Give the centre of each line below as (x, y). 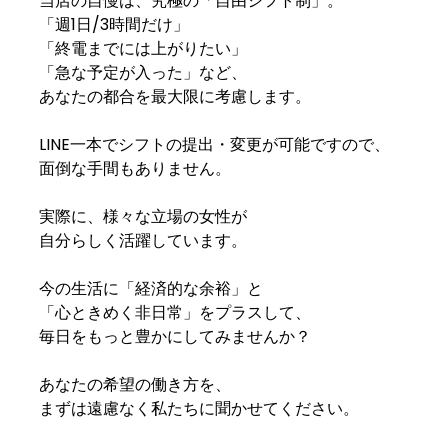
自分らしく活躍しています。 (142, 241)
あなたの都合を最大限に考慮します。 (174, 97)
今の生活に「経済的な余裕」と (150, 289)
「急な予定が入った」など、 (142, 73)
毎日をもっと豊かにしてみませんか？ (174, 337)
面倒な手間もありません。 (134, 169)
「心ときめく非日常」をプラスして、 (174, 313)
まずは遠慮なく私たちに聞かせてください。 (198, 409)
